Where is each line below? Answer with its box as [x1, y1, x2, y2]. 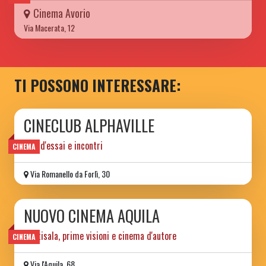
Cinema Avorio [33, 5, 90, 21]
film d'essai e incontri [24, 138, 103, 153]
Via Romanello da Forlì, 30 [28, 167, 110, 180]
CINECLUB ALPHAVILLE [24, 114, 154, 138]
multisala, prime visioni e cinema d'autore [24, 229, 176, 243]
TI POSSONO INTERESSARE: [14, 74, 181, 97]
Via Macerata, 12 [24, 21, 75, 34]
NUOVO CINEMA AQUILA [24, 204, 160, 228]
